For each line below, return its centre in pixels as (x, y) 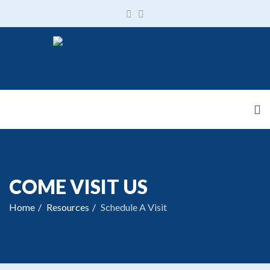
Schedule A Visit (134, 207)
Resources (68, 207)
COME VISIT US (78, 187)
